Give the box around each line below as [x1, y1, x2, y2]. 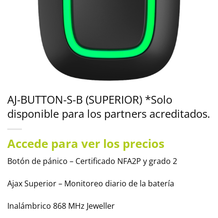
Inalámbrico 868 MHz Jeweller [7, 200, 115, 211]
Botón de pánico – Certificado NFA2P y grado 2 [7, 156, 177, 166]
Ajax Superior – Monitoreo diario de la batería [7, 178, 174, 189]
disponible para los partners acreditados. [7, 106, 210, 121]
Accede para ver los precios [7, 135, 164, 151]
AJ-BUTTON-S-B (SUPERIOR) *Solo [7, 92, 172, 107]
